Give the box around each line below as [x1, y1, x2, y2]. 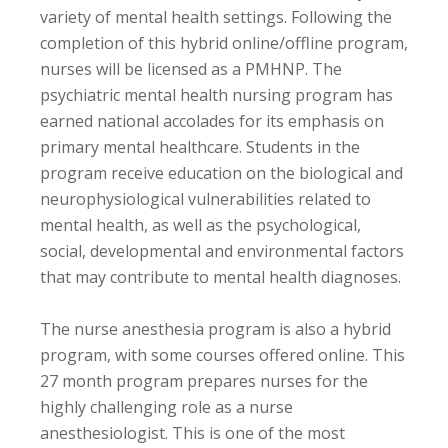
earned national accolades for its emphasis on [40, 109, 384, 132]
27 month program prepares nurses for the [40, 369, 368, 392]
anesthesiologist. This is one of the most [40, 421, 345, 444]
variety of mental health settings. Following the [40, 5, 392, 28]
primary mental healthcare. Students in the [40, 135, 360, 158]
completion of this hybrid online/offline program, [40, 31, 408, 54]
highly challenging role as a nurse [40, 395, 293, 418]
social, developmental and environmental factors [40, 239, 404, 262]
